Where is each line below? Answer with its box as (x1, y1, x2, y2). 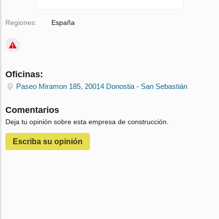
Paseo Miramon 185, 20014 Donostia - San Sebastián (16, 82, 188, 90)
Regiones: (5, 19, 37, 26)
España (51, 19, 75, 26)
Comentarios (5, 105, 60, 115)
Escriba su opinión (13, 137, 83, 146)
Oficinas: (5, 69, 44, 79)
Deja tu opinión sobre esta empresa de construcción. (5, 118, 169, 126)
